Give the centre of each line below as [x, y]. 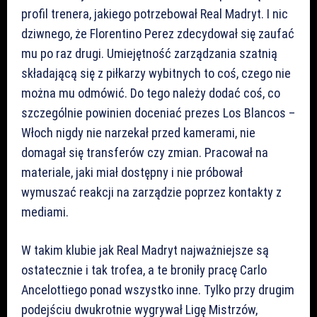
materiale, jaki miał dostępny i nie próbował [132, 172]
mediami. [45, 212]
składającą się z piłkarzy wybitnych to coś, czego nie [156, 73]
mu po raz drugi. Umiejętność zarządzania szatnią [149, 53]
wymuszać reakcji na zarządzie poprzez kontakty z [151, 192]
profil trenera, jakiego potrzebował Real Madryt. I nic [155, 13]
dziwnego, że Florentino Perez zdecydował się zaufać [158, 33]
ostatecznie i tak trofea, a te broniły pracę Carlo [144, 270]
